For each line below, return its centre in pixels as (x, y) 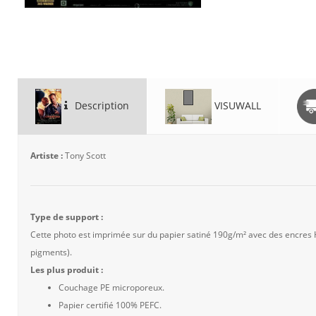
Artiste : (48, 156)
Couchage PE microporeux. (111, 287)
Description (101, 105)
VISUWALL (236, 105)
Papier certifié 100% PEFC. (110, 305)
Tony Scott (85, 156)
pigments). (51, 252)
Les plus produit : (67, 270)
